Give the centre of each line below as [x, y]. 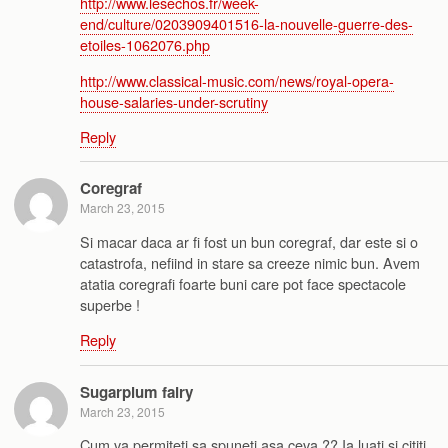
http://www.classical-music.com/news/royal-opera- [237, 80]
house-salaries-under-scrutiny [174, 101]
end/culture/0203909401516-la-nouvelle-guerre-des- [246, 24]
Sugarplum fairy [136, 391]
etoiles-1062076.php [145, 45]
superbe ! [110, 304]
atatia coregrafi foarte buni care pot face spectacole [243, 283]
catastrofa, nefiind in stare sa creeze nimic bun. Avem [250, 262]
